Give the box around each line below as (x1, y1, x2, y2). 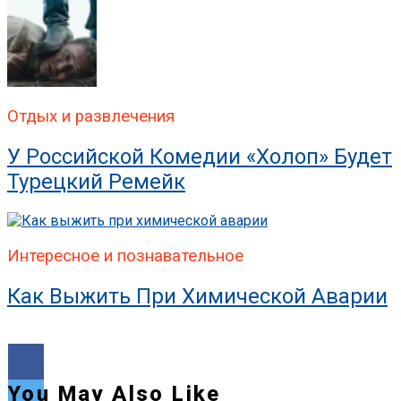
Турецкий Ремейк (7, 169, 185, 195)
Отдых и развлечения (7, 107, 175, 127)
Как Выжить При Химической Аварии (7, 283, 388, 309)
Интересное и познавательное (7, 245, 243, 266)
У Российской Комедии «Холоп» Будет (7, 144, 392, 170)
